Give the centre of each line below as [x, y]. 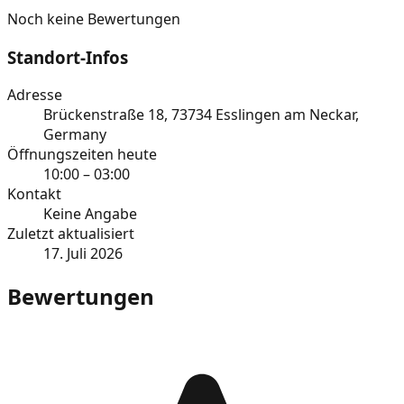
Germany [75, 135]
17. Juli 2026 [83, 254]
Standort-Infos [68, 57]
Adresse [35, 95]
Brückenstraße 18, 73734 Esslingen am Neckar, [201, 115]
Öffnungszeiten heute [82, 155]
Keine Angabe [90, 214]
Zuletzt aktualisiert [71, 234]
